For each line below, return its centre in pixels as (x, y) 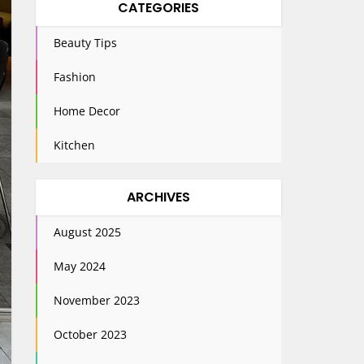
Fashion (74, 77)
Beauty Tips (85, 43)
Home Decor (87, 111)
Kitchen (74, 145)
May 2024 (79, 266)
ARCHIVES (158, 197)
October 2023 (90, 334)
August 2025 (87, 232)
